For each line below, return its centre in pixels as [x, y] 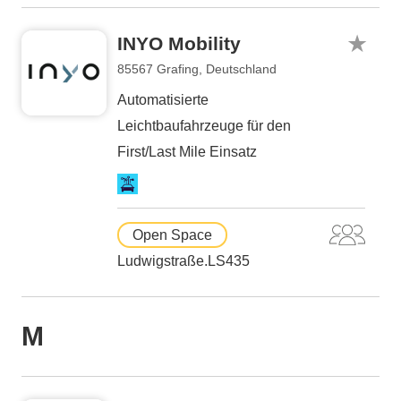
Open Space [172, 235]
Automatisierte [163, 100]
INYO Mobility [179, 43]
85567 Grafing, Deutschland [197, 69]
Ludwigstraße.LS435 [183, 261]
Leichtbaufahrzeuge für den [204, 126]
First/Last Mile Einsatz [187, 152]
